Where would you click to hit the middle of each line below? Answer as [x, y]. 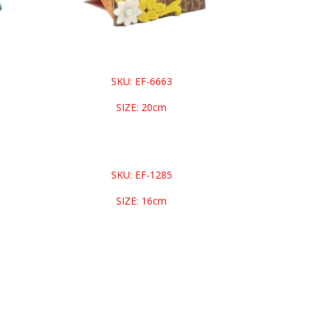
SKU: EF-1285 [141, 175]
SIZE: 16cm [142, 201]
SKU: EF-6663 [141, 82]
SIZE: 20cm [142, 108]
